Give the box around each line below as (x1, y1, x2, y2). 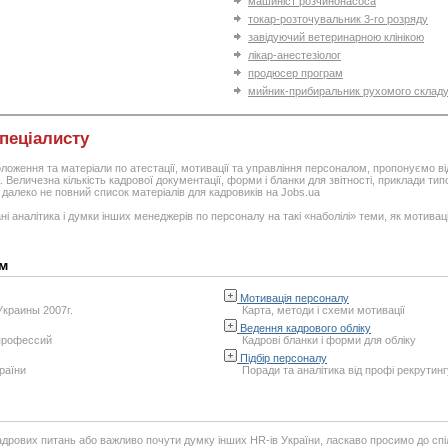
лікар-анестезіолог (248, 49, 341, 61)
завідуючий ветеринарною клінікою (248, 31, 424, 43)
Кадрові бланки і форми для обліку (242, 334, 416, 346)
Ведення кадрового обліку (237, 322, 371, 334)
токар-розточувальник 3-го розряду (248, 13, 428, 25)
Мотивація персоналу (237, 292, 349, 304)
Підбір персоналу (237, 352, 327, 364)
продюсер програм (248, 67, 343, 79)
